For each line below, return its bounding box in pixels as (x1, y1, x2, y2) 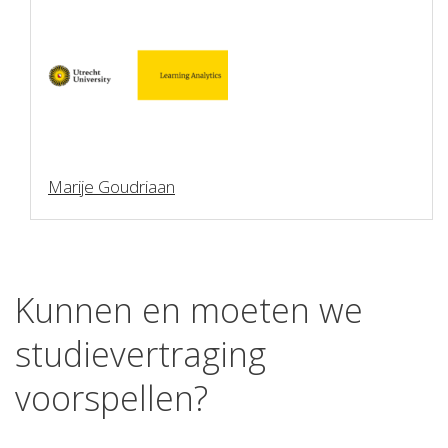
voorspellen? (15, 375, 208, 422)
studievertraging (15, 331, 266, 378)
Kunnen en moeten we (15, 287, 363, 334)
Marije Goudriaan (48, 175, 175, 199)
